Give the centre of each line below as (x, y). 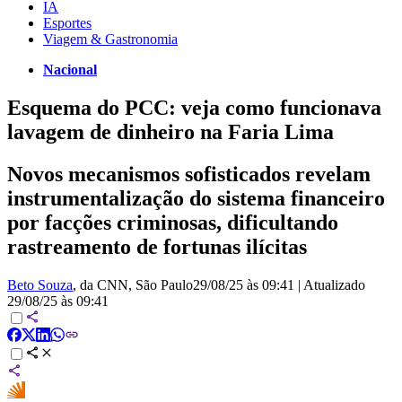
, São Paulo (161, 284)
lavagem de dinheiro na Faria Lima (170, 131)
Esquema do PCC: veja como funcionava (194, 107)
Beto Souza (40, 284)
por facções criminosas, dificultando (173, 222)
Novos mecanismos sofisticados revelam (189, 174)
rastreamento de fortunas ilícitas (157, 246)
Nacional (70, 69)
